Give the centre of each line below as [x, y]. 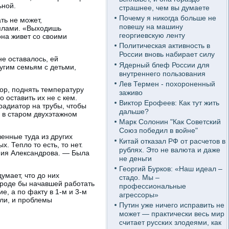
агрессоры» [139, 194]
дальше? [134, 111]
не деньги [135, 158]
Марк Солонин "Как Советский [170, 122]
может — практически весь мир [171, 214]
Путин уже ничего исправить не [171, 205]
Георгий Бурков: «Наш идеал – [170, 168]
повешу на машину [151, 27]
